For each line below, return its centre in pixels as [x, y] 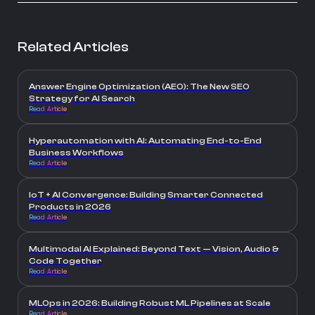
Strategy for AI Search [82, 99]
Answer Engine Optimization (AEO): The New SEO [139, 87]
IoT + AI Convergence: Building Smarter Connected [146, 195]
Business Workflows [76, 153]
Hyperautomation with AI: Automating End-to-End [145, 141]
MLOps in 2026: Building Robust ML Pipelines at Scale [150, 303]
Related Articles [73, 47]
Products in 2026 [70, 207]
